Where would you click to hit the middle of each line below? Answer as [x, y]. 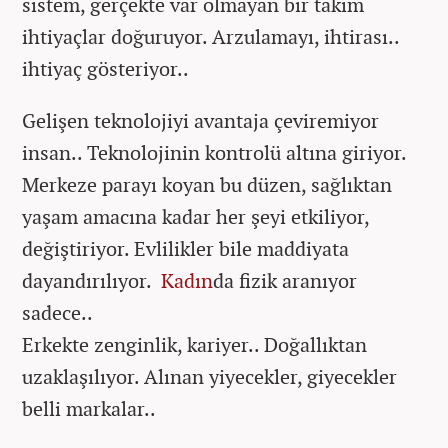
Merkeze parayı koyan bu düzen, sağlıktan [207, 184]
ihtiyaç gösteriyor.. [107, 68]
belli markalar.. [89, 408]
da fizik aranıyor [285, 280]
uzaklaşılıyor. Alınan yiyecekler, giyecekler [209, 376]
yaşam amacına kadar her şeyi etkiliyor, [195, 216]
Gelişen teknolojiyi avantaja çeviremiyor [200, 120]
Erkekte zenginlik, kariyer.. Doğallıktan [194, 344]
